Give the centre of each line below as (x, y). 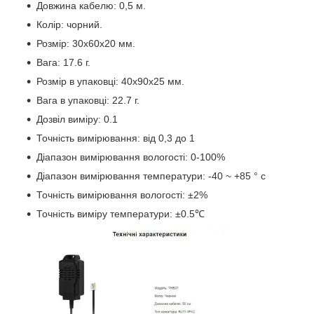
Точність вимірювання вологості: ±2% (122, 194)
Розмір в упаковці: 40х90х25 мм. (110, 81)
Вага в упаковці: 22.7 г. (88, 100)
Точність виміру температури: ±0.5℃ (121, 213)
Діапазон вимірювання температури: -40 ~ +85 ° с (151, 176)
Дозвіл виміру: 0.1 (77, 119)
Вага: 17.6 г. (63, 62)
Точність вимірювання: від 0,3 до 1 (116, 138)
